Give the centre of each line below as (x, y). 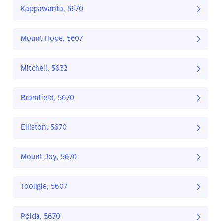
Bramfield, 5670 (47, 98)
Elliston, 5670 (44, 128)
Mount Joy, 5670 (49, 158)
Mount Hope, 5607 (52, 39)
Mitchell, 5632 (44, 69)
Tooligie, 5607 (44, 187)
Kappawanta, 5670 (52, 10)
